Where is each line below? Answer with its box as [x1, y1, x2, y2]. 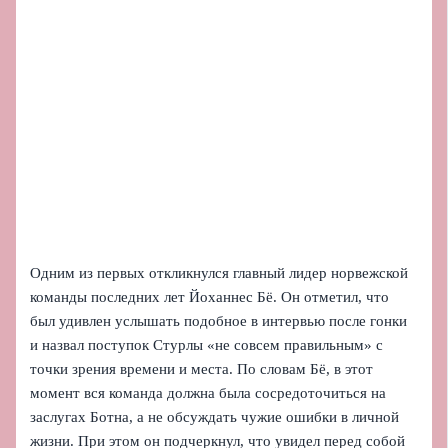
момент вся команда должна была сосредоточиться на [30, 385, 387, 402]
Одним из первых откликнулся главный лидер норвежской [30, 265, 409, 282]
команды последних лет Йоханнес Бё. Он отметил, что [30, 289, 390, 306]
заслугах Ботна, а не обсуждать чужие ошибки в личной [30, 409, 400, 426]
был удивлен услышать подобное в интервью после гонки [30, 313, 408, 330]
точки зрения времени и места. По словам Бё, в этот [30, 361, 374, 378]
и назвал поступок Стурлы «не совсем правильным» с [30, 337, 384, 354]
